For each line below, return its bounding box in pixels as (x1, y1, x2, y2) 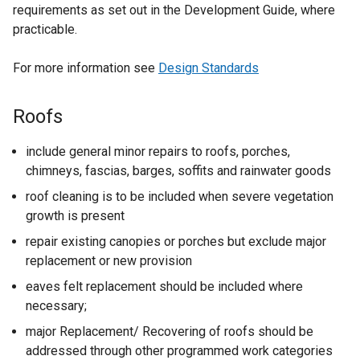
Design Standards (158, 60, 259, 76)
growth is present (26, 208, 125, 223)
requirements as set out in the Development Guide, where (13, 2, 335, 18)
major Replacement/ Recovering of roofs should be (26, 324, 313, 339)
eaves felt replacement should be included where (26, 279, 303, 294)
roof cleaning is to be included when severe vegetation (26, 189, 333, 204)
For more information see (13, 60, 158, 76)
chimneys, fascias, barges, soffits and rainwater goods (26, 163, 331, 178)
